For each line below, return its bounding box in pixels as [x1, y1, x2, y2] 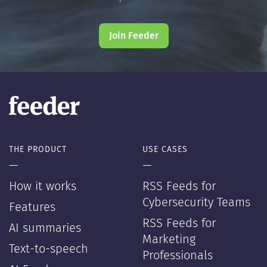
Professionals [142, 250, 213, 262]
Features [9, 201, 55, 214]
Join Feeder [108, 31, 159, 41]
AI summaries [9, 222, 81, 235]
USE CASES [142, 145, 188, 154]
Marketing [142, 234, 195, 246]
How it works [9, 181, 76, 193]
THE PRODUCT [9, 145, 67, 154]
